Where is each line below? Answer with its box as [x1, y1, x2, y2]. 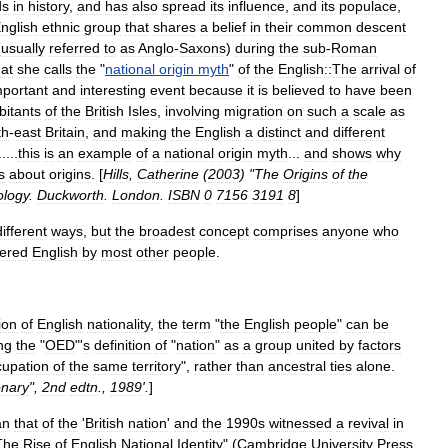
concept [199, 223, 249, 239]
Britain [45, 124, 85, 140]
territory [132, 358, 181, 374]
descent [356, 19, 406, 35]
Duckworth [37, 187, 104, 203]
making [121, 124, 167, 140]
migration [224, 103, 283, 119]
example [78, 145, 132, 161]
